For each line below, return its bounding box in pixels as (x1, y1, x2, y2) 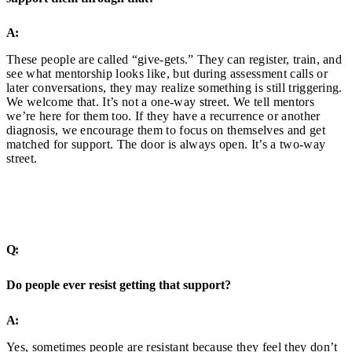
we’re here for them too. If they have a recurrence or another (6, 109, 321, 123)
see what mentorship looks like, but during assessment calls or (6, 67, 328, 81)
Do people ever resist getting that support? (6, 278, 231, 292)
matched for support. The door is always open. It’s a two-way (6, 137, 326, 152)
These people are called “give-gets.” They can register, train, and (6, 53, 343, 67)
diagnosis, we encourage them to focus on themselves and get (6, 123, 325, 137)
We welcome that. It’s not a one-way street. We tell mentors (6, 95, 314, 109)
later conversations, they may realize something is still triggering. (6, 81, 343, 95)
